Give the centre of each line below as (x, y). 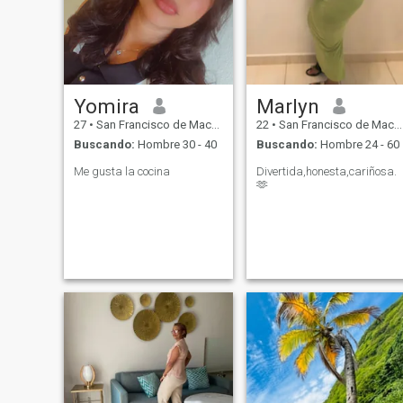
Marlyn (287, 106)
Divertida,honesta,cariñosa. (326, 172)
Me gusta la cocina (121, 172)
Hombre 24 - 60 (358, 145)
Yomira (106, 106)
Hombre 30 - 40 (175, 145)
